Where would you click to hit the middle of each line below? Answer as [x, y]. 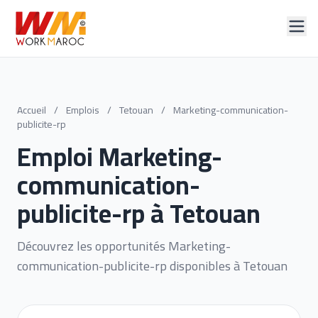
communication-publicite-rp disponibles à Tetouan [152, 266]
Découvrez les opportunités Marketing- [124, 246]
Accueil [32, 110]
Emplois [83, 110]
